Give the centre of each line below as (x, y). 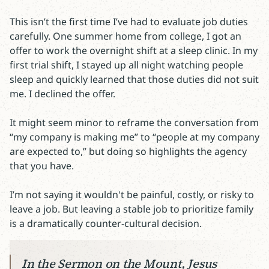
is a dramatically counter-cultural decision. (106, 223)
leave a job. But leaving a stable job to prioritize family (131, 209)
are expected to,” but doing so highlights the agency (128, 151)
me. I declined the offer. (64, 94)
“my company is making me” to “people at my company (134, 137)
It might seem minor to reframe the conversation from (134, 122)
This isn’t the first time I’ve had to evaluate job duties (129, 22)
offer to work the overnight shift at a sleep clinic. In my (134, 50)
